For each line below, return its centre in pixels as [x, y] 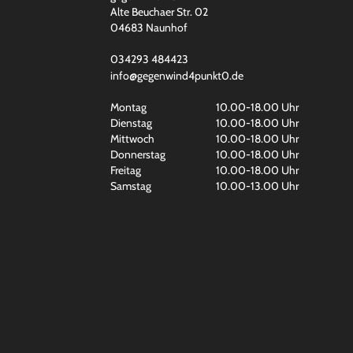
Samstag [130, 186]
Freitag [125, 170]
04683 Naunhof [149, 27]
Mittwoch [132, 138]
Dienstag [131, 123]
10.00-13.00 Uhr [257, 186]
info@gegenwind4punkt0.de [176, 75]
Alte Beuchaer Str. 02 [159, 11]
